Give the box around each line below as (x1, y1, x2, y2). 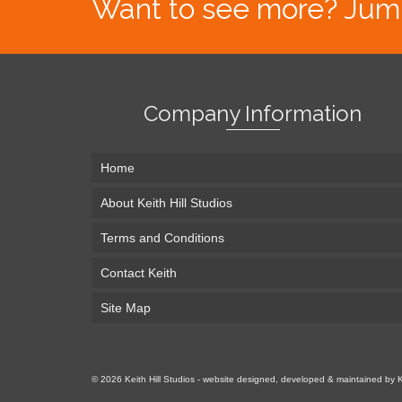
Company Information (144, 100, 363, 127)
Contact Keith (100, 265, 177, 280)
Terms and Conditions (100, 230, 224, 245)
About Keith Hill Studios (100, 195, 232, 210)
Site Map (100, 300, 151, 315)
